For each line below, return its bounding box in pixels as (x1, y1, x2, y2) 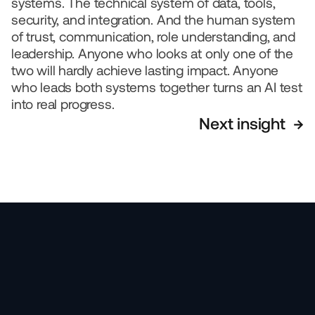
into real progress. (11, 96, 115, 112)
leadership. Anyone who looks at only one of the (11, 46, 293, 61)
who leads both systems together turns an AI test (11, 79, 302, 95)
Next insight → (199, 115, 304, 133)
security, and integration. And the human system (11, 12, 295, 27)
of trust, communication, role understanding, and (11, 29, 295, 44)
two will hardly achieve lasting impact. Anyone (11, 63, 279, 78)
